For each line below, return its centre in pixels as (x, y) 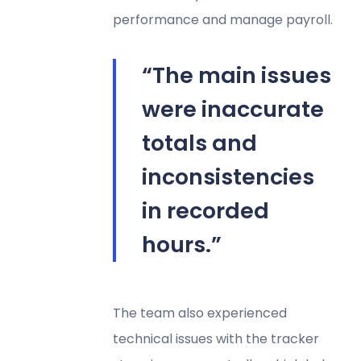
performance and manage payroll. (222, 19)
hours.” (181, 244)
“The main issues (236, 75)
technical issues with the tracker (216, 338)
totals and (199, 143)
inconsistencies (228, 176)
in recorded (205, 210)
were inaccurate (232, 109)
